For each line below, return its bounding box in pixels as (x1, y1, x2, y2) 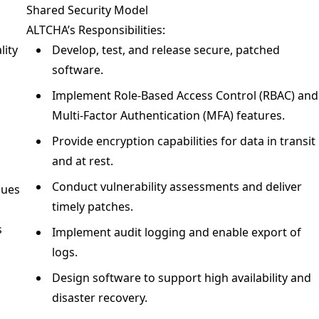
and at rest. (52, 153, 113, 169)
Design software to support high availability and (52, 270, 311, 286)
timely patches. (52, 199, 133, 214)
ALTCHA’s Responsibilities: (26, 22, 165, 38)
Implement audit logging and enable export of (52, 224, 301, 240)
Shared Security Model (26, 2, 148, 18)
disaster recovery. (52, 290, 147, 305)
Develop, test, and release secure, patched (52, 42, 280, 58)
